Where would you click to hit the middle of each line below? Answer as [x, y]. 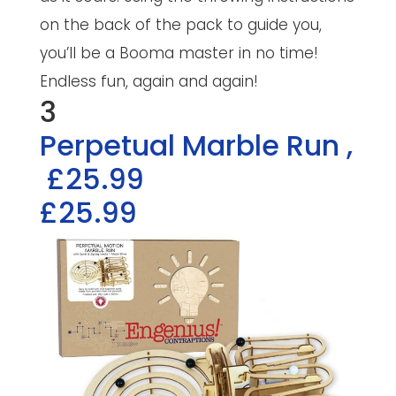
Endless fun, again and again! [148, 82]
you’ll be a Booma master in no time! [179, 53]
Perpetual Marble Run [193, 146]
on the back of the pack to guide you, [180, 25]
